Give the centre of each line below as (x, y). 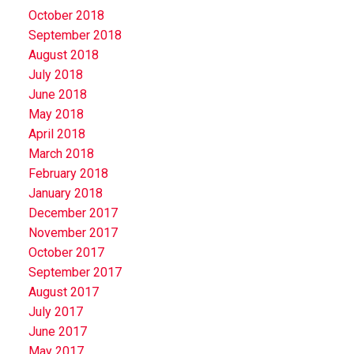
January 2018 (65, 193)
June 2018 (57, 94)
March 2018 (61, 153)
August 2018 (63, 55)
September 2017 (75, 272)
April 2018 (56, 134)
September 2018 (75, 35)
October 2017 (66, 252)
